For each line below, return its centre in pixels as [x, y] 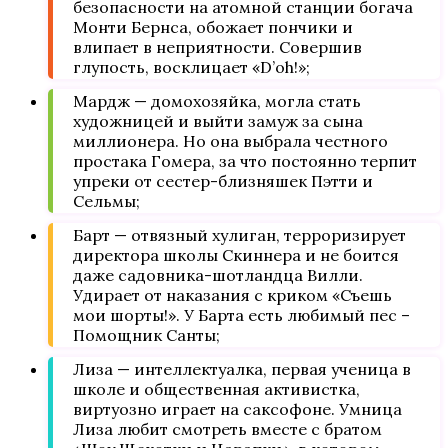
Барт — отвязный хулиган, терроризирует [239, 235]
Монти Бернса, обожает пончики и [213, 27]
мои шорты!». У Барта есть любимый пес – [241, 315]
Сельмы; [106, 201]
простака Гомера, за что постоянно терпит [245, 161]
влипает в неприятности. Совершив [217, 47]
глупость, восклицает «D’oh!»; [191, 67]
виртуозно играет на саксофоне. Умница [237, 409]
